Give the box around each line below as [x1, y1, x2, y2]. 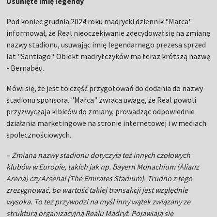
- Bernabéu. [6, 62, 45, 73]
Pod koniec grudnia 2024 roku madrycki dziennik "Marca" [6, 16, 192, 26]
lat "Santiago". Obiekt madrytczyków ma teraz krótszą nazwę [6, 51, 211, 61]
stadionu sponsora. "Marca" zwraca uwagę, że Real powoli [6, 94, 197, 105]
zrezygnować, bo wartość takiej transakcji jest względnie [6, 185, 188, 195]
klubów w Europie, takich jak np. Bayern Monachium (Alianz [6, 161, 200, 171]
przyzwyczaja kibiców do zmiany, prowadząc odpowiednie [6, 106, 195, 116]
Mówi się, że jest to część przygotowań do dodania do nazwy [6, 83, 203, 93]
